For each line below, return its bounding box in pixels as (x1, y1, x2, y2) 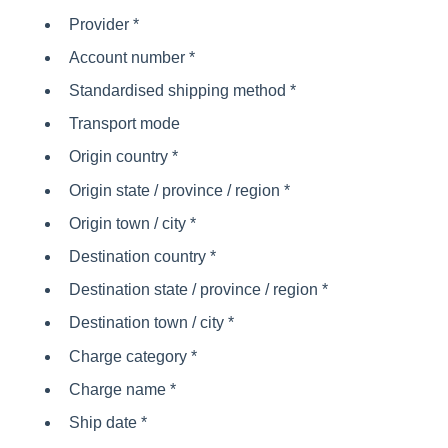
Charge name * (68, 380, 176, 398)
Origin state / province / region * (68, 181, 290, 199)
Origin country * (68, 148, 178, 166)
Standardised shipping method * (68, 82, 296, 100)
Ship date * (68, 413, 147, 431)
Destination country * (68, 248, 216, 266)
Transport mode (68, 115, 180, 133)
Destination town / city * (68, 314, 234, 332)
